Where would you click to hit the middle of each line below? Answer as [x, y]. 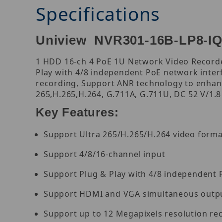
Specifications [98, 14]
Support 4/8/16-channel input [105, 154]
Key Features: [77, 112]
